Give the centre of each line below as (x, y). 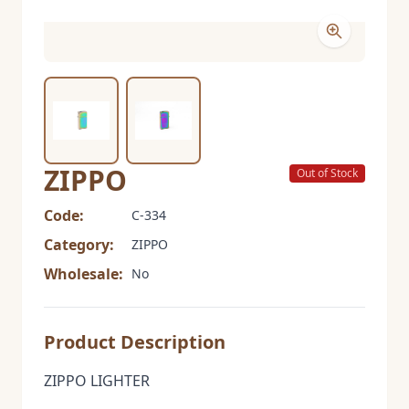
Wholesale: (84, 274)
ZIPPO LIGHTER (97, 381)
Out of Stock (327, 173)
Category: (79, 245)
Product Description (135, 342)
